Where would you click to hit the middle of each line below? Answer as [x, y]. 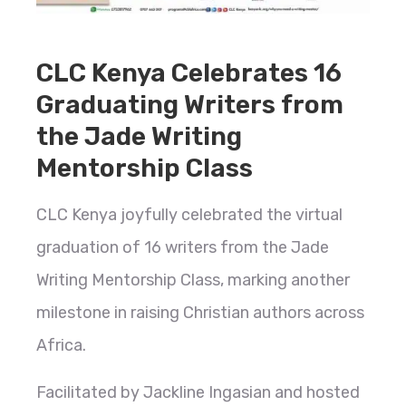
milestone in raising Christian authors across [200, 313]
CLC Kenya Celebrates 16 [189, 73]
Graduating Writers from [190, 105]
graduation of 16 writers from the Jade [183, 248]
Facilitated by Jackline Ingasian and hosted [198, 393]
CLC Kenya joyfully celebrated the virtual [189, 215]
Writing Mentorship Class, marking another [193, 280]
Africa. [61, 346]
